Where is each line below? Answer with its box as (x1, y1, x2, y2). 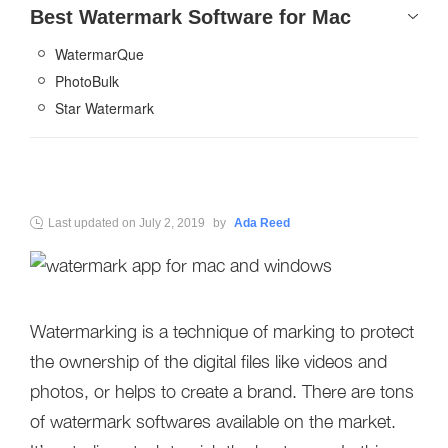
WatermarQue (55, 44, 144, 64)
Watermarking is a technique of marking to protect (30, 321, 414, 342)
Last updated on (48, 216, 139, 230)
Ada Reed (234, 216, 290, 230)
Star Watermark (55, 98, 154, 118)
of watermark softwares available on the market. (30, 411, 396, 432)
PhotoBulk (55, 71, 119, 91)
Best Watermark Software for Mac (30, 6, 351, 28)
